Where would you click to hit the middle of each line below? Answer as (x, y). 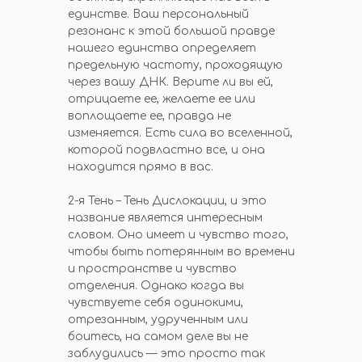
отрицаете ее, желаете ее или (162, 99)
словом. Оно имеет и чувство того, (178, 235)
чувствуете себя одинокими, (156, 303)
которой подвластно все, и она (166, 150)
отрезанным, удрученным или (158, 320)
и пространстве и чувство (152, 269)
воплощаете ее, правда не (149, 116)
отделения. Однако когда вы (156, 286)
